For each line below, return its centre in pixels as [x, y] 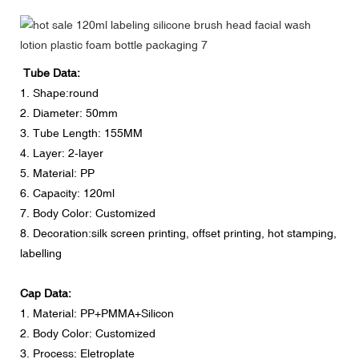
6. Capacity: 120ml [67, 193]
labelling [41, 253]
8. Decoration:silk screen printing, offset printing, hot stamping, [178, 233]
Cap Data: [46, 293]
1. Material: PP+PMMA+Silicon [97, 313]
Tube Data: [50, 73]
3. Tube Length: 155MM [81, 133]
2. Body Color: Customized [88, 333]
